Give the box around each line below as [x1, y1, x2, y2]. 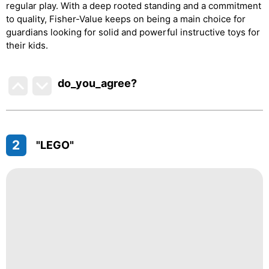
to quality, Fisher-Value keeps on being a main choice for [6, 13, 246, 25]
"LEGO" [35, 139, 74, 151]
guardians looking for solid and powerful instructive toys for [6, 26, 260, 38]
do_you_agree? [58, 77, 138, 89]
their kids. [6, 40, 48, 51]
